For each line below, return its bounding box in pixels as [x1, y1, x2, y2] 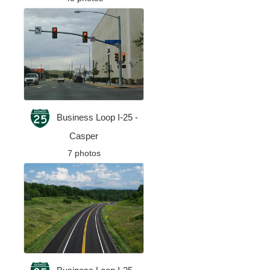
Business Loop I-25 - [57, 112, 139, 123]
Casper [69, 131, 99, 142]
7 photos [67, 148, 101, 159]
